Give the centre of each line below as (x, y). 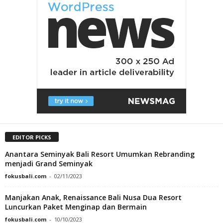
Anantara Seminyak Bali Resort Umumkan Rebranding (100, 154)
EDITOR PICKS (32, 137)
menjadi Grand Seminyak (49, 164)
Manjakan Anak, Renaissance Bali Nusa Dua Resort (93, 198)
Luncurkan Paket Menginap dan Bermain (76, 207)
